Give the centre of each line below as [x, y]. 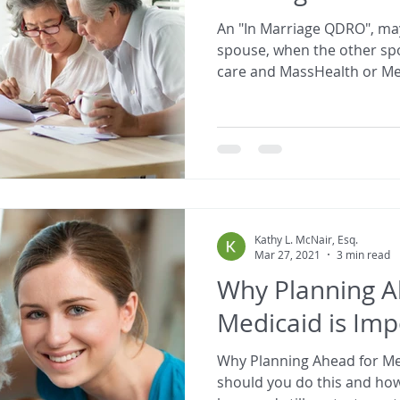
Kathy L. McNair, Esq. [306, 239]
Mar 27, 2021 [287, 254]
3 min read [363, 254]
